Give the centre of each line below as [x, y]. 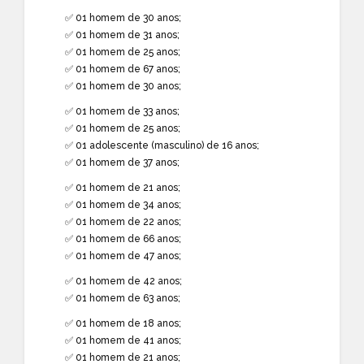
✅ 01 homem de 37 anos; [122, 162]
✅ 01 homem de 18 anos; [123, 323]
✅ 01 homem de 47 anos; [123, 256]
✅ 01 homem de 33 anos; [122, 111]
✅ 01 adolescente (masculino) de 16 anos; [162, 145]
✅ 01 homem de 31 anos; [122, 35]
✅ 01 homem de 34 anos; [123, 204]
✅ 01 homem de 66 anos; [123, 238]
